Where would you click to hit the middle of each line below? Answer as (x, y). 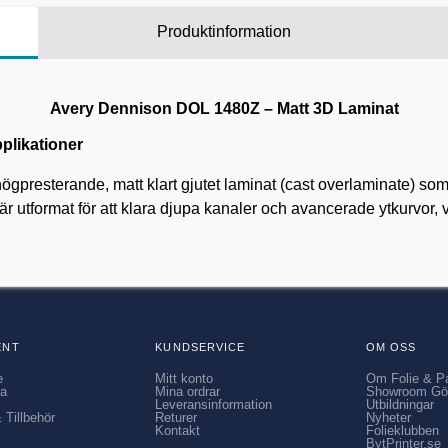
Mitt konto (184, 379)
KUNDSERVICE (200, 347)
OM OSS (391, 347)
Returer (176, 418)
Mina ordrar (188, 392)
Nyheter (388, 418)
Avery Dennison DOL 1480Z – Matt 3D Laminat (224, 108)
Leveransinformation (214, 405)
